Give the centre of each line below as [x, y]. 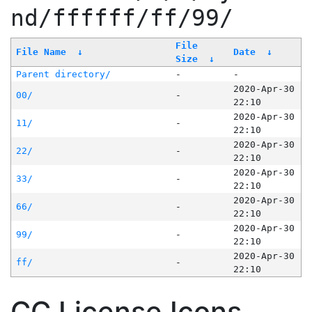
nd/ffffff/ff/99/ [122, 18]
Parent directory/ [63, 75]
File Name [41, 52]
